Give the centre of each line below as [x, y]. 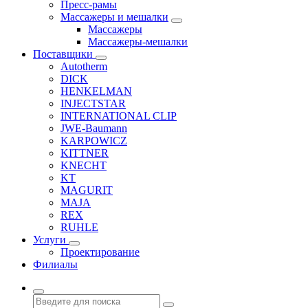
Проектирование [100, 252]
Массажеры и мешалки [114, 17]
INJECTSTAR [93, 103]
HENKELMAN [96, 91]
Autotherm [84, 66]
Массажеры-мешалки [138, 42]
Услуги [51, 240]
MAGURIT [87, 190]
